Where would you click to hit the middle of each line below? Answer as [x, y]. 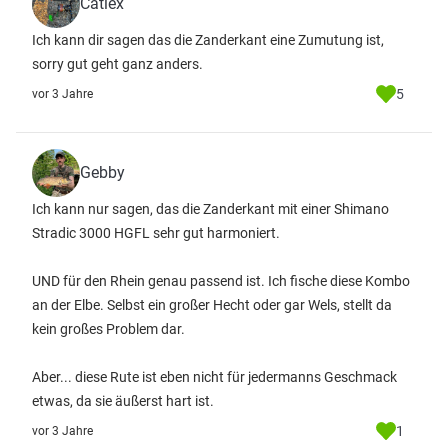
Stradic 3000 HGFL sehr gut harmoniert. [156, 233]
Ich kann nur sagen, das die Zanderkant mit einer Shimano [210, 209]
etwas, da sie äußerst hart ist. [123, 401]
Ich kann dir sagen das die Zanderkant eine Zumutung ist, [208, 40]
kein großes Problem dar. [108, 329]
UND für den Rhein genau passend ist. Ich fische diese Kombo [221, 281]
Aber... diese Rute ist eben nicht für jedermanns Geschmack [214, 377]
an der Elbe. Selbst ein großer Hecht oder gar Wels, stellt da [212, 305]
